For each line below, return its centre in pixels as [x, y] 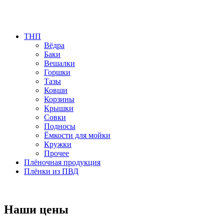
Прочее [56, 153]
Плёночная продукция [62, 162]
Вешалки [59, 63]
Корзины [59, 99]
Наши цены [36, 210]
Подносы [60, 126]
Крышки [59, 108]
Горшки [57, 72]
